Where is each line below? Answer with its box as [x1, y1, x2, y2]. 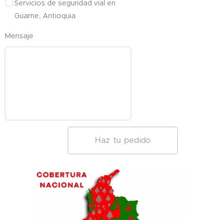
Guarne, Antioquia [14, 11, 76, 20]
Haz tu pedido [95, 135, 151, 145]
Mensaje [5, 31, 33, 40]
